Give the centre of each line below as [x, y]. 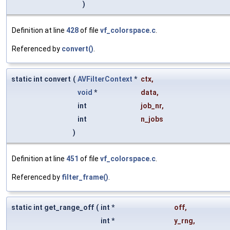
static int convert [41, 79]
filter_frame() [85, 177]
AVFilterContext [105, 79]
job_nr [151, 106]
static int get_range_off [53, 207]
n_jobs [152, 119]
